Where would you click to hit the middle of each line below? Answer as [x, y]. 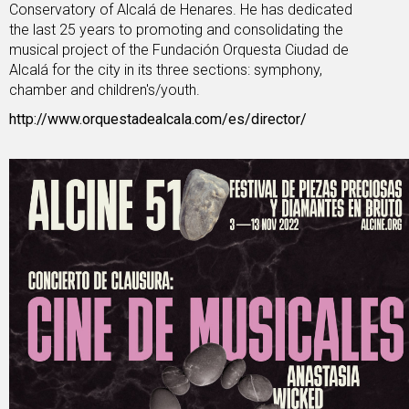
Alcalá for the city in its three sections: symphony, [166, 70]
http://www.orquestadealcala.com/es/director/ [158, 120]
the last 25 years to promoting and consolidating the [176, 30]
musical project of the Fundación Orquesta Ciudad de [179, 50]
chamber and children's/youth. [106, 90]
